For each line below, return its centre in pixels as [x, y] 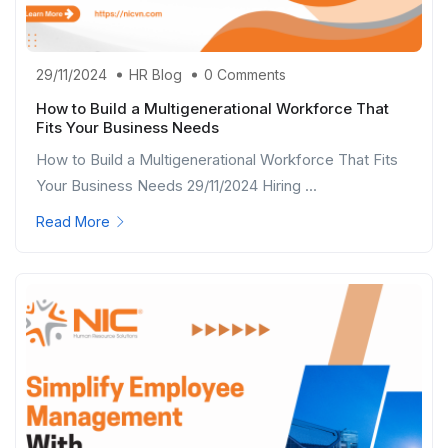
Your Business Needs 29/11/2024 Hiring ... [176, 186]
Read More [73, 222]
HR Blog [155, 75]
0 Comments [245, 75]
